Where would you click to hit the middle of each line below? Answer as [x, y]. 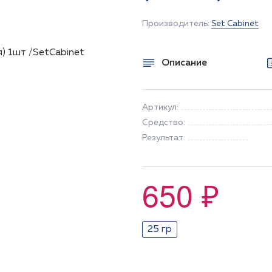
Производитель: [177, 24]
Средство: [164, 123]
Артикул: [160, 107]
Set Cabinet [235, 24]
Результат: [164, 138]
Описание [184, 63]
